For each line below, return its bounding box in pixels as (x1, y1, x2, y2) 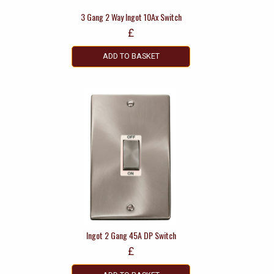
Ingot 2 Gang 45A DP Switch (86, 229, 176, 242)
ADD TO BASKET (102, 51, 160, 61)
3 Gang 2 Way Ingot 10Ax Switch (80, 10, 182, 23)
